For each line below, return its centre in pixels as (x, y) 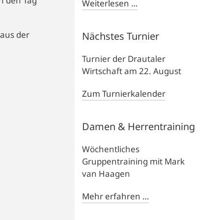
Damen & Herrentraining (139, 126)
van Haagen (106, 173)
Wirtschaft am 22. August (132, 71)
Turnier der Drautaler (124, 58)
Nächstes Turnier (121, 36)
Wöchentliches (111, 149)
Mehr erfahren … (116, 196)
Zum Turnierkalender (124, 93)
